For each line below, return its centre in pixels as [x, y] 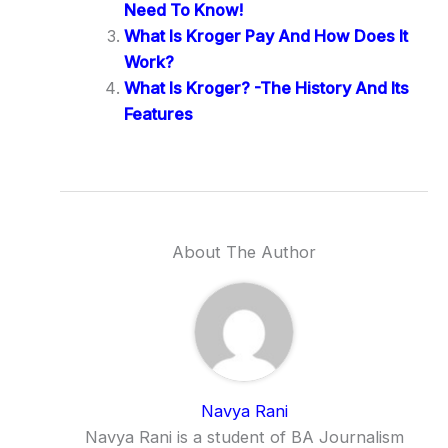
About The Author [244, 252]
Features [158, 113]
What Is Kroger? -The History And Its [266, 87]
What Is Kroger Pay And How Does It [265, 35]
